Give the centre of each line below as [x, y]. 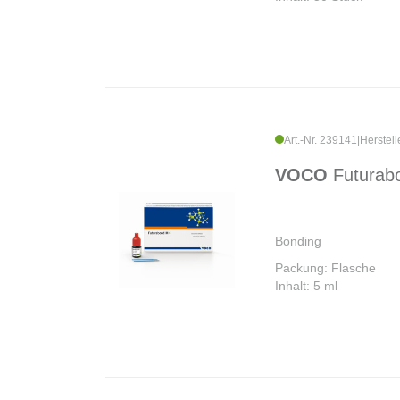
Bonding [298, 242]
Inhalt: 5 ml [306, 286]
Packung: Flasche [325, 268]
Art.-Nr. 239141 [321, 141]
